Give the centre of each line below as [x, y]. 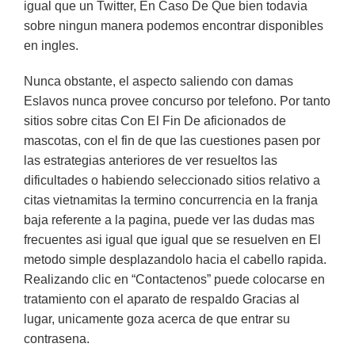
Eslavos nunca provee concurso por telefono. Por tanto [177, 101]
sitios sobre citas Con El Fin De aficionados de [155, 121]
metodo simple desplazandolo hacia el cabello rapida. [175, 260]
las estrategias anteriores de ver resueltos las [151, 160]
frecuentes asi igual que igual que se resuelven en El [172, 240]
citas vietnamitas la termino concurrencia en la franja [171, 200]
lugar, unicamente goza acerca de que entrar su [157, 319]
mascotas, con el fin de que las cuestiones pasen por [172, 141]
